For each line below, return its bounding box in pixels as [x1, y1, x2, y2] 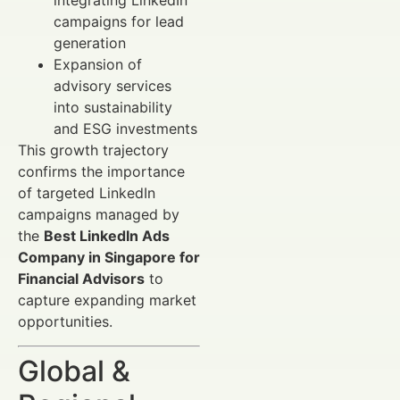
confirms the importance [18, 162, 185, 181]
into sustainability [54, 98, 172, 117]
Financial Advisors [18, 270, 145, 288]
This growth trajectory [18, 141, 169, 160]
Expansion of [54, 55, 142, 74]
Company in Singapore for [18, 248, 200, 267]
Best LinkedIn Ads [44, 227, 170, 246]
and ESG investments [54, 120, 197, 138]
